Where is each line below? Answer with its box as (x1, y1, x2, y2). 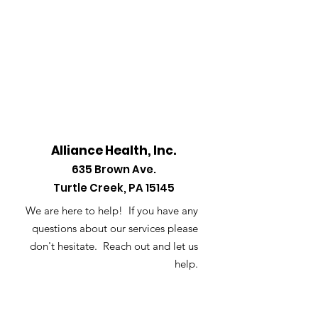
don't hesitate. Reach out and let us (30, 239, 198, 253)
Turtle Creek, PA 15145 (53, 180, 175, 195)
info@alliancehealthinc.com (61, 291, 190, 305)
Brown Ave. (92, 162, 156, 177)
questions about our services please (32, 221, 198, 235)
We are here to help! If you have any (26, 204, 198, 217)
